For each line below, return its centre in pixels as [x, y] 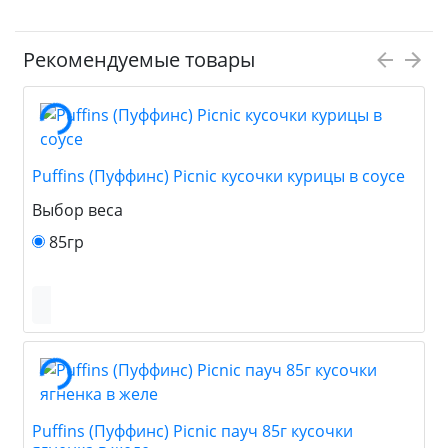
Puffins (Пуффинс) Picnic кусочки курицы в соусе [218, 175]
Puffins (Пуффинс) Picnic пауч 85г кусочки [192, 430]
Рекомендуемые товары [139, 59]
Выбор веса [77, 209]
